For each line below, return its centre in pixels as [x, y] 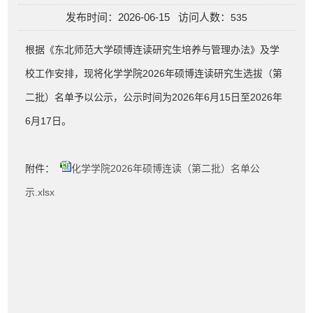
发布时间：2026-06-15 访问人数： [148, 17]
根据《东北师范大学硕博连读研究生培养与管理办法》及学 [153, 50]
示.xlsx [40, 192]
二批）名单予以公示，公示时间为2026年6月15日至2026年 [154, 97]
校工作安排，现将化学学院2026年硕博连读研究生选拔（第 [154, 73]
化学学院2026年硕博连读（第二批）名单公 [166, 168]
